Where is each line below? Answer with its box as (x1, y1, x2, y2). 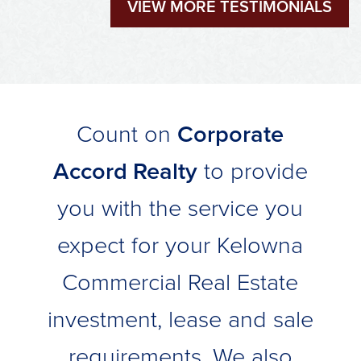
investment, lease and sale (47, 305, 313, 334)
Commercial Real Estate (62, 268, 299, 297)
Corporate (177, 119, 284, 148)
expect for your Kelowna (57, 230, 304, 259)
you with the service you (57, 193, 304, 222)
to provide (197, 156, 308, 185)
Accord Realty (52, 156, 197, 185)
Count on (77, 119, 178, 148)
